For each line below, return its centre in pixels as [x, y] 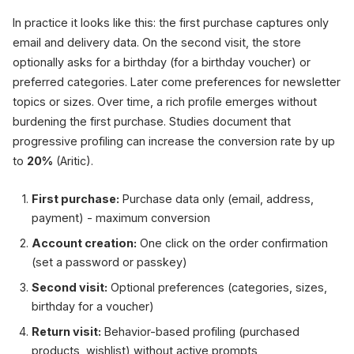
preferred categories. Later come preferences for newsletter [177, 82]
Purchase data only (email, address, [217, 199]
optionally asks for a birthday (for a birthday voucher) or [162, 62]
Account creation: [84, 243]
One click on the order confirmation [232, 243]
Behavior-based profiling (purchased [200, 331]
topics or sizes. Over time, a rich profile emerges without [165, 102]
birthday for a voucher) [93, 306]
